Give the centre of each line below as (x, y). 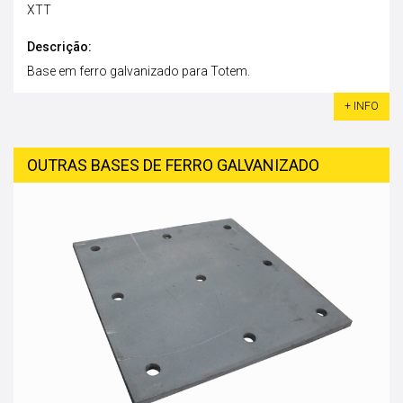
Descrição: (59, 47)
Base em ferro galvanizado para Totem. (139, 72)
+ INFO (362, 107)
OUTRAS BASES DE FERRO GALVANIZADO (173, 166)
